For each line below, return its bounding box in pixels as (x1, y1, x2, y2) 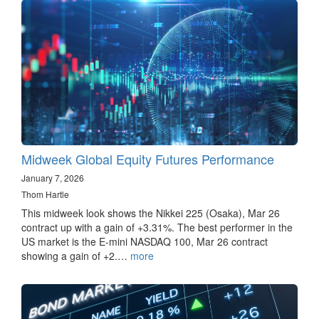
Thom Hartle (21, 187, 69, 200)
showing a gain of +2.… (21, 248, 130, 263)
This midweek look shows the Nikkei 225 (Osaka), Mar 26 (21, 205, 280, 220)
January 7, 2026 (21, 171, 84, 184)
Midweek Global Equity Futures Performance (21, 149, 274, 168)
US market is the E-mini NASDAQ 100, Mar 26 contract (21, 234, 268, 249)
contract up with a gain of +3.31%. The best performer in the (21, 219, 293, 234)
